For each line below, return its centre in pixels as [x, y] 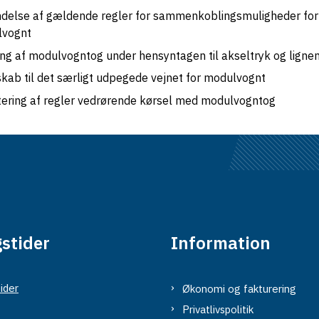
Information [221, 242]
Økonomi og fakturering [239, 289]
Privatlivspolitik [218, 310]
